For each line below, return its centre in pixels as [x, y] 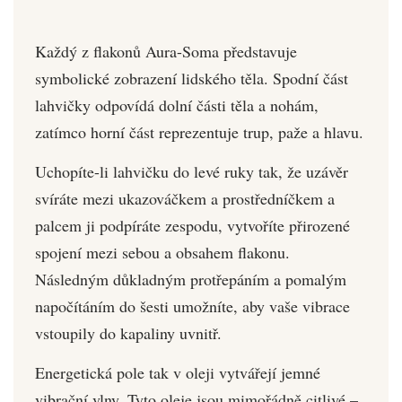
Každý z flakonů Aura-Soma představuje [166, 51]
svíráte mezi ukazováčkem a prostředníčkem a [185, 198]
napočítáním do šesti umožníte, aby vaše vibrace [192, 306]
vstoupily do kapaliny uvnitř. [128, 332]
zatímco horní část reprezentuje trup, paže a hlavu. [199, 131]
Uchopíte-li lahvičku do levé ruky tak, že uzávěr [192, 171]
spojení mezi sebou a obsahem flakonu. [162, 252]
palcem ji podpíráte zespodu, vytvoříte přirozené [192, 225]
